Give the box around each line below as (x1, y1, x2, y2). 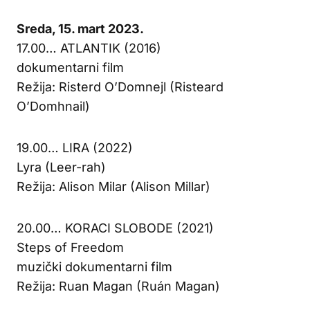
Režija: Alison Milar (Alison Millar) (17, 179, 210, 194)
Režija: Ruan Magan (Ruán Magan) (17, 278, 220, 293)
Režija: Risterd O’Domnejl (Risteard (17, 79, 224, 94)
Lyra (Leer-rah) (17, 159, 106, 174)
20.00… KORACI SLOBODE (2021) (17, 220, 214, 235)
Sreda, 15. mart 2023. (17, 21, 144, 36)
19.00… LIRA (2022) (17, 140, 133, 155)
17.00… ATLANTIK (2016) (17, 40, 161, 55)
